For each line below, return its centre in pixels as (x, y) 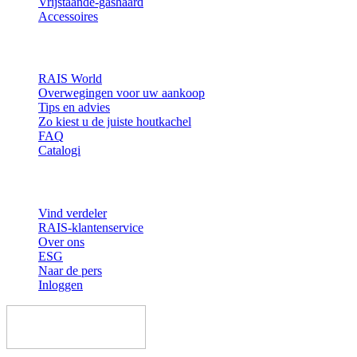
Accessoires (68, 16)
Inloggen (61, 284)
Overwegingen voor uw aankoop (122, 93)
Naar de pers (70, 270)
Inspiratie (32, 48)
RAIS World (70, 79)
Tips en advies (74, 108)
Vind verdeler (73, 213)
